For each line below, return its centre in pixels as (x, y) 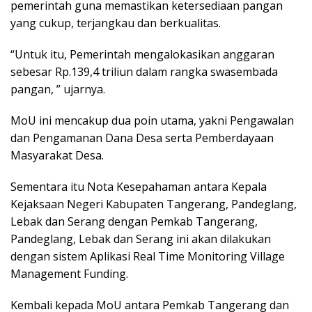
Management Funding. (69, 273)
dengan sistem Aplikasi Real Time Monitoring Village (148, 256)
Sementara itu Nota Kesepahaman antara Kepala (139, 186)
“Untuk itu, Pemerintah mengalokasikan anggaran (142, 54)
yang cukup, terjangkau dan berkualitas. (116, 23)
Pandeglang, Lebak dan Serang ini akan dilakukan (141, 239)
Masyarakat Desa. (57, 155)
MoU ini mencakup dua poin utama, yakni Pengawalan (152, 120)
